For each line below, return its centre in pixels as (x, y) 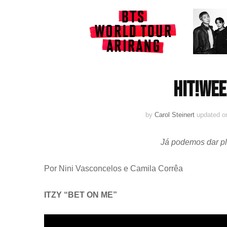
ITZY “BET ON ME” (81, 195)
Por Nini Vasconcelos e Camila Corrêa (113, 168)
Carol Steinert (175, 115)
